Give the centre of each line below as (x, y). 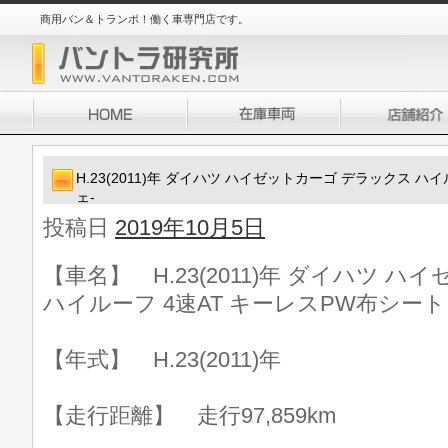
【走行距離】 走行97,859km (189, 415)
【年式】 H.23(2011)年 (162, 359)
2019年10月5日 (190, 227)
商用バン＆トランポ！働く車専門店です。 (144, 19)
